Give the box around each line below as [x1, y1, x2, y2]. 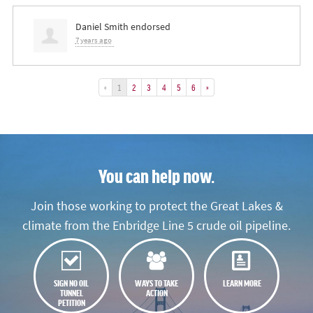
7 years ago [75, 35, 112, 46]
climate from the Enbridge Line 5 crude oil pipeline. [22, 217, 291, 234]
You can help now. [99, 166, 214, 187]
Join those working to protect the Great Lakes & [30, 197, 283, 214]
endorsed [128, 20, 170, 34]
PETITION [57, 297, 85, 308]
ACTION [145, 287, 168, 298]
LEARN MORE [222, 277, 261, 289]
